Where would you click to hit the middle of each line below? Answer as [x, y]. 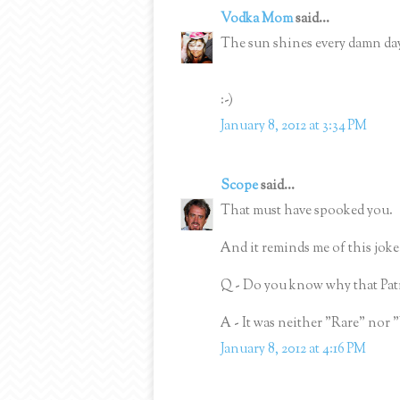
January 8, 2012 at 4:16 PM [293, 349]
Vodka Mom [257, 19]
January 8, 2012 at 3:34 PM [294, 126]
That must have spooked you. [307, 212]
